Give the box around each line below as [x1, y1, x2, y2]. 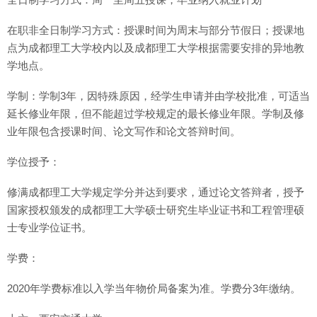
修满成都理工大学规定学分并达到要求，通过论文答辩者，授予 [7, 186, 304, 198]
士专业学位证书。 [7, 221, 92, 234]
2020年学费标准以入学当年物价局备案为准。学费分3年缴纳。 [7, 282, 301, 294]
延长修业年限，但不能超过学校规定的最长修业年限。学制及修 [7, 108, 304, 120]
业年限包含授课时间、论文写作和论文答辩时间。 [7, 125, 241, 137]
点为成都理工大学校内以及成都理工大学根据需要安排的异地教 [7, 42, 304, 54]
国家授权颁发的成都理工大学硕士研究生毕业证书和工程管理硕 [7, 204, 304, 216]
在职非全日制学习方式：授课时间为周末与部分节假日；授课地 [7, 24, 304, 36]
